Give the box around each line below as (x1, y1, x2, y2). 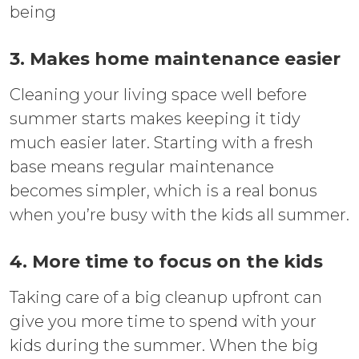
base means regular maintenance (10, 156, 274, 176)
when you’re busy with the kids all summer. (10, 204, 349, 224)
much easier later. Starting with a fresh (10, 132, 313, 152)
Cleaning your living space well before (10, 84, 307, 104)
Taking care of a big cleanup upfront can (10, 287, 322, 307)
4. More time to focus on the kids (10, 250, 323, 272)
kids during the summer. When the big (10, 335, 318, 355)
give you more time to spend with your (10, 311, 317, 331)
